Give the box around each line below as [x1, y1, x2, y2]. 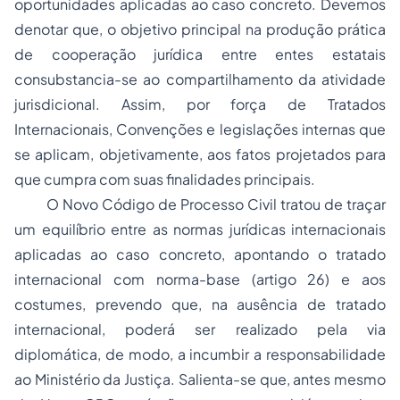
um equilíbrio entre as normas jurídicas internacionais [14, 220, 386, 238]
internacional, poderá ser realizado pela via [14, 320, 386, 338]
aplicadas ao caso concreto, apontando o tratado [14, 245, 386, 263]
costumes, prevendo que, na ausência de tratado [14, 295, 386, 313]
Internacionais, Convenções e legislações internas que [14, 120, 386, 138]
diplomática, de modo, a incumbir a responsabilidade [14, 345, 386, 363]
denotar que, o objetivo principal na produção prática [14, 20, 386, 38]
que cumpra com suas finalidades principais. [14, 170, 315, 188]
